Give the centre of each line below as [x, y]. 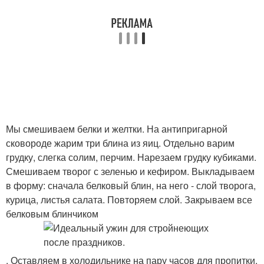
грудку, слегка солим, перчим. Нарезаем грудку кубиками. [131, 157]
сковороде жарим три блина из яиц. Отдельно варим [120, 143]
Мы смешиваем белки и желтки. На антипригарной [117, 129]
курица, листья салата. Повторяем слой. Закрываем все [129, 199]
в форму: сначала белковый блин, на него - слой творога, [131, 185]
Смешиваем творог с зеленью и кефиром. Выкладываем [130, 171]
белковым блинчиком [52, 214]
